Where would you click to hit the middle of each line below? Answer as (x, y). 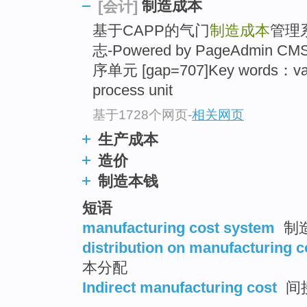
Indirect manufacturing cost (180, 287)
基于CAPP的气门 (151, 31)
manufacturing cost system (179, 228)
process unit (133, 90)
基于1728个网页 (140, 114)
